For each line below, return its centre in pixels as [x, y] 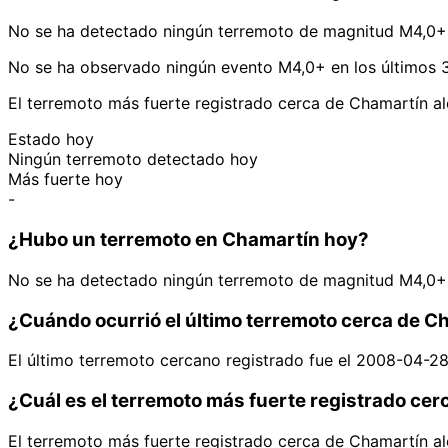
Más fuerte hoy [65, 179]
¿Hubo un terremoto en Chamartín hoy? [188, 240]
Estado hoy [51, 139]
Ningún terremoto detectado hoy [133, 159]
